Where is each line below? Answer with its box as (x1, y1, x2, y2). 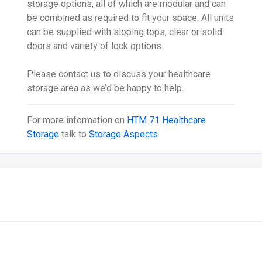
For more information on (27, 115, 127, 126)
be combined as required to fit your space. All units (27, 12, 235, 24)
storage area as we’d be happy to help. (27, 82, 184, 94)
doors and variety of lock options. (27, 40, 164, 52)
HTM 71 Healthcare (127, 115, 206, 126)
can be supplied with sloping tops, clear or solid (27, 26, 223, 38)
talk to (59, 129, 89, 140)
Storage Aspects (89, 129, 158, 140)
